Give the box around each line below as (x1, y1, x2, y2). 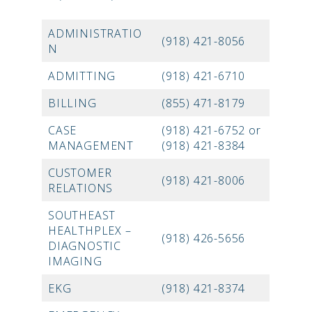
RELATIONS (48, 180, 114, 196)
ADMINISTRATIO (48, 26, 142, 42)
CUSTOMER (48, 165, 112, 181)
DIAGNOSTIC (48, 238, 122, 254)
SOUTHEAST (48, 208, 116, 224)
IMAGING (48, 253, 102, 270)
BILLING (48, 95, 97, 111)
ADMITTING (48, 68, 116, 84)
